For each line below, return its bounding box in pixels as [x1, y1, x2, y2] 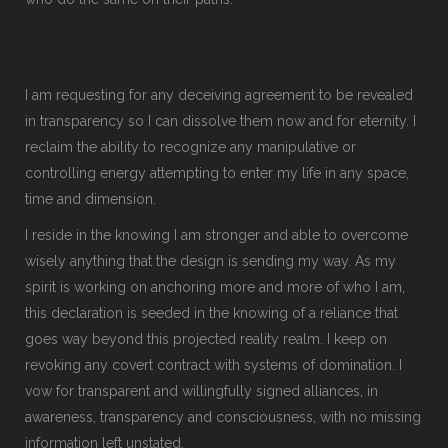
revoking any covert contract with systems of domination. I [25, 356, 402, 373]
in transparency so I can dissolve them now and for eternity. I [25, 112, 416, 129]
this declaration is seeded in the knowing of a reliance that [25, 304, 398, 321]
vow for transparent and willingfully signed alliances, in [25, 382, 378, 399]
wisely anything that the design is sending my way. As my [25, 252, 396, 269]
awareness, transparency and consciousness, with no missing [25, 408, 421, 425]
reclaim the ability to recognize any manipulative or [25, 138, 356, 155]
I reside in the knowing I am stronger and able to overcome [25, 226, 408, 243]
